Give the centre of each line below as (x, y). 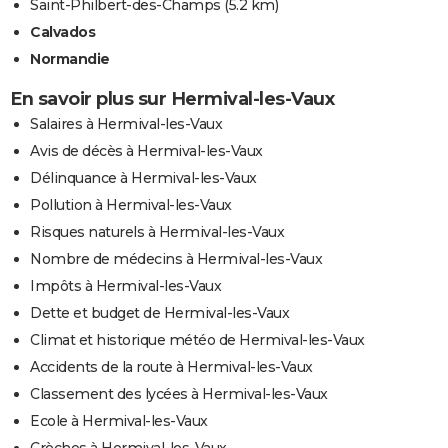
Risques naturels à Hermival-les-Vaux (157, 231)
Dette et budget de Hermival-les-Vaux (159, 312)
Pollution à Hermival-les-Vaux (131, 204)
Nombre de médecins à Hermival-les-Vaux (176, 258)
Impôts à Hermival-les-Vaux (125, 285)
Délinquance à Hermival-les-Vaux (143, 177)
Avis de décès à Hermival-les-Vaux (146, 150)
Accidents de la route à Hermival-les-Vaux (171, 366)
